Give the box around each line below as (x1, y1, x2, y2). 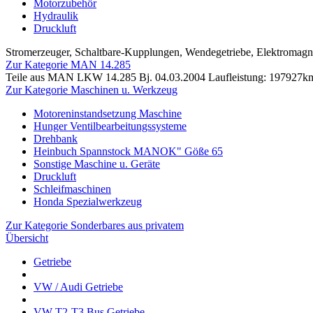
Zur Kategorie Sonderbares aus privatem (6, 219, 184, 231)
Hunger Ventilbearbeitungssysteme (34, 120, 187, 132)
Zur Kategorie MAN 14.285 (6, 59, 131, 71)
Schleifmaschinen (34, 183, 111, 195)
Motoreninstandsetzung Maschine (34, 108, 182, 119)
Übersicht (6, 232, 48, 244)
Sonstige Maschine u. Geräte (34, 158, 160, 170)
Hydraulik (34, 10, 78, 22)
